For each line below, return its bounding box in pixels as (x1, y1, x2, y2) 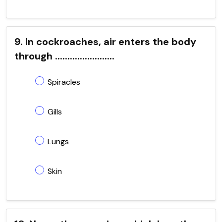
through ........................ (14, 49, 114, 62)
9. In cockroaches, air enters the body (14, 35, 196, 48)
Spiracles (48, 76, 80, 87)
